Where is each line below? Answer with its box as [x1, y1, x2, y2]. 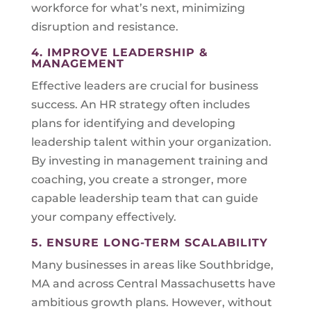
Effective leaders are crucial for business [31, 79, 258, 92]
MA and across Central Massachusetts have [31, 277, 276, 290]
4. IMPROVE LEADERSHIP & [31, 46, 208, 59]
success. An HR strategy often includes [31, 98, 250, 111]
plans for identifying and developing [31, 117, 235, 130]
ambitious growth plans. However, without [31, 296, 272, 309]
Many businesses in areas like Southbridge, [31, 258, 274, 271]
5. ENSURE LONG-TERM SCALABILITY [31, 236, 268, 249]
